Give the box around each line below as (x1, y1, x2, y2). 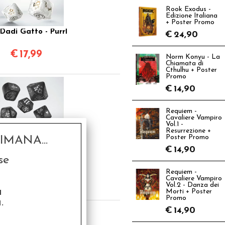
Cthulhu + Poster (166, 67, 217, 73)
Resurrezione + (166, 128, 211, 134)
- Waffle (11, 160, 41, 168)
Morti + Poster (166, 188, 212, 195)
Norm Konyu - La (166, 54, 220, 60)
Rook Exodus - (166, 6, 211, 13)
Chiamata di (166, 60, 203, 67)
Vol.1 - (166, 121, 183, 128)
